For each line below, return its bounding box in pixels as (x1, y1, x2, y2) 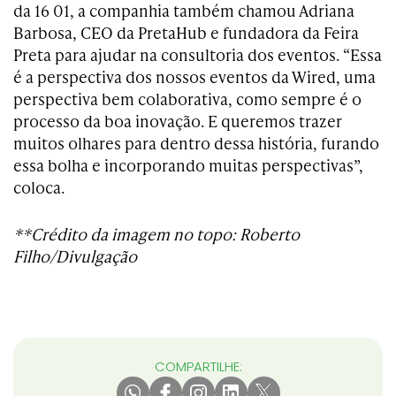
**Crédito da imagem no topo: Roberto (13, 222, 300, 245)
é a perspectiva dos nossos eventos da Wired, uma (13, 65, 376, 88)
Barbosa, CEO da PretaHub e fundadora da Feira (13, 20, 359, 43)
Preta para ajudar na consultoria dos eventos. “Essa (13, 42, 382, 65)
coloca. (13, 175, 65, 198)
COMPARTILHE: (154, 356, 242, 376)
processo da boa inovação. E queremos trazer (13, 109, 342, 132)
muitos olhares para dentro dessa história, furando (13, 131, 379, 154)
